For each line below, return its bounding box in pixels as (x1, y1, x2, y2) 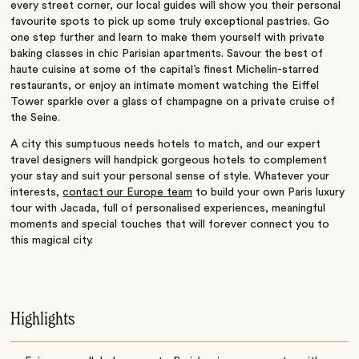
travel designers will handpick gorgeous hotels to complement (10, 155, 328, 167)
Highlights (10, 310, 75, 329)
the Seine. (10, 112, 61, 124)
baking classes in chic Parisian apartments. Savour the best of (10, 48, 324, 60)
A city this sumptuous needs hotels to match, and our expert (10, 139, 321, 151)
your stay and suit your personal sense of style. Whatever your (10, 171, 330, 183)
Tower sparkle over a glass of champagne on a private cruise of (10, 96, 336, 108)
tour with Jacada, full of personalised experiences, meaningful (10, 203, 326, 215)
